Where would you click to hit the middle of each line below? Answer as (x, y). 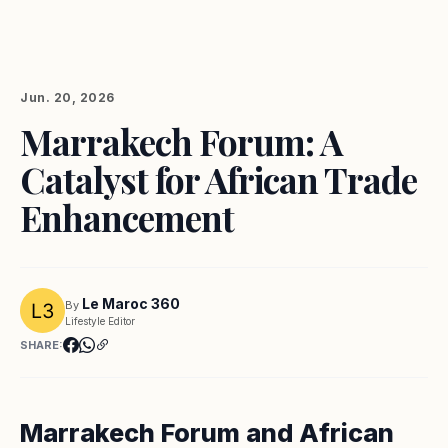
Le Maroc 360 (131, 303)
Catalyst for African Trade (218, 179)
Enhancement (127, 217)
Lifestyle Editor (100, 320)
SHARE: (41, 345)
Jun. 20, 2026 (67, 97)
